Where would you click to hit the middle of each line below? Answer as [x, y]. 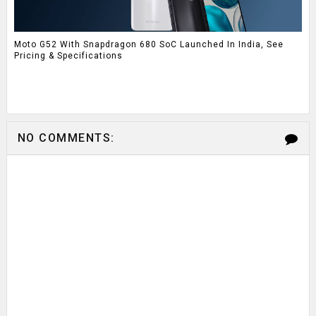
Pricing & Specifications [68, 55]
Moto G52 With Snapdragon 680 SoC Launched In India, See [148, 44]
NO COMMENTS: [66, 138]
